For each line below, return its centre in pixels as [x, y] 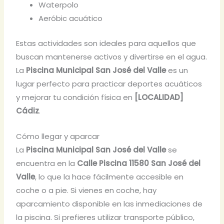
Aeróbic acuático [71, 18]
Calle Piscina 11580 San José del [139, 163]
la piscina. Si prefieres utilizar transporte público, [105, 217]
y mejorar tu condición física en [75, 97]
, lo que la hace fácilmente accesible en [109, 176]
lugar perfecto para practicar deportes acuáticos [109, 83]
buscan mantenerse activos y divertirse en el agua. [112, 56]
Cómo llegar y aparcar [58, 136]
